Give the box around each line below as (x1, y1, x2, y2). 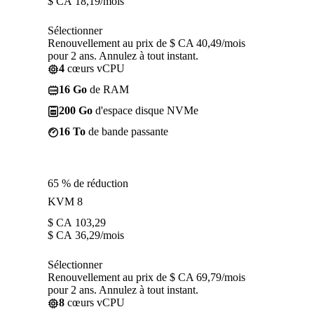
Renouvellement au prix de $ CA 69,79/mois (48, 271, 245, 283)
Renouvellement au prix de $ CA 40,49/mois (48, 36, 245, 49)
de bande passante (86, 125, 168, 137)
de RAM (87, 83, 129, 95)
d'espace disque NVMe (93, 104, 198, 116)
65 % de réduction (48, 177, 128, 189)
